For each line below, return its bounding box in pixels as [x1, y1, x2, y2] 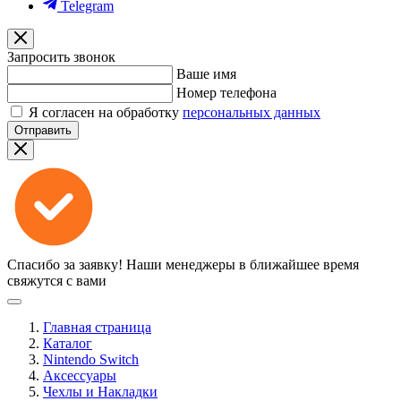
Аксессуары [43, 368, 116, 383]
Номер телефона [176, 85, 277, 100]
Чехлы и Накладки [43, 384, 158, 399]
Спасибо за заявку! [7, 257, 123, 272]
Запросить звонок [7, 49, 115, 64]
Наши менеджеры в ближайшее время [126, 257, 359, 272]
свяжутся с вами [7, 273, 107, 288]
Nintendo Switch [43, 352, 139, 367]
